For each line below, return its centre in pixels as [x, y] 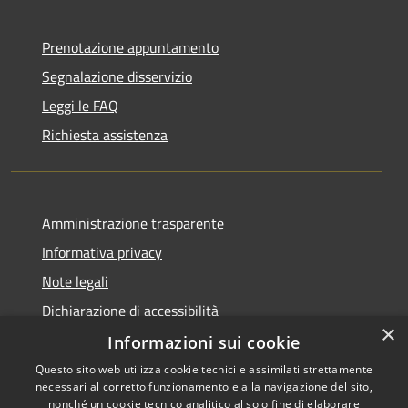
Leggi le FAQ [80, 105]
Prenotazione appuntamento [130, 47]
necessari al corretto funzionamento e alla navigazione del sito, [204, 387]
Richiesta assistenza [105, 134]
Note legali [75, 281]
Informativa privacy [102, 252]
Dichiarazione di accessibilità [130, 310]
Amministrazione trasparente [133, 223]
